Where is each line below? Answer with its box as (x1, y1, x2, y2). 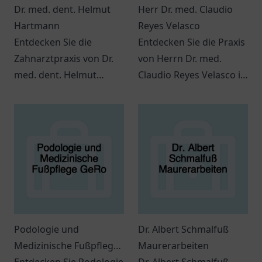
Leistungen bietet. (14, 150, 94, 163)
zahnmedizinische (14, 134, 94, 147)
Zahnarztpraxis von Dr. (14, 52, 113, 65)
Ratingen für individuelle (138, 85, 246, 98)
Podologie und (14, 223, 79, 236)
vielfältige (14, 118, 57, 130)
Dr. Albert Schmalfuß (138, 223, 229, 236)
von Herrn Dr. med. (138, 52, 222, 65)
